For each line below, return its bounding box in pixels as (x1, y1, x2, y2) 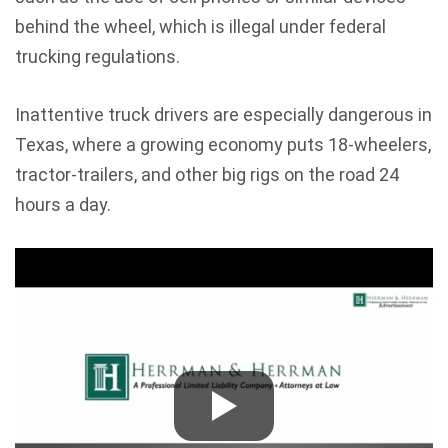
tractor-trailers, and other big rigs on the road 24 (15, 163, 399, 185)
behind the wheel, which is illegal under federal (15, 15, 386, 37)
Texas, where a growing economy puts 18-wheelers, (15, 133, 431, 155)
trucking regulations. (15, 45, 180, 67)
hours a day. (15, 193, 111, 215)
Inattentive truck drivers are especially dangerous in (15, 103, 432, 125)
